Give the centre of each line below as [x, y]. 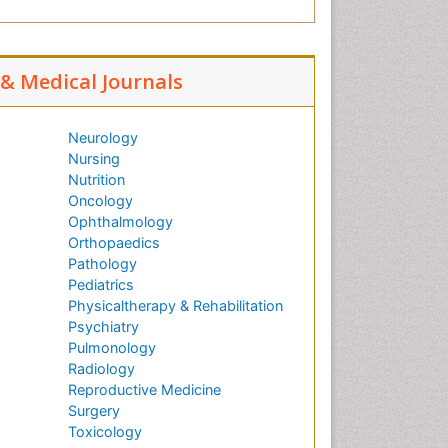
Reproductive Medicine [144, 390]
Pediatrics [101, 285]
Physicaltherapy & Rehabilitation [175, 306]
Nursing [94, 159]
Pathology [102, 264]
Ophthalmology [120, 222]
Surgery [94, 411]
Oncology [100, 201]
